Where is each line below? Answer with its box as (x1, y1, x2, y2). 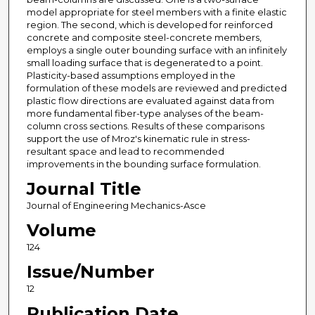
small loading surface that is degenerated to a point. (26, 57, 263, 69)
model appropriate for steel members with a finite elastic (26, 6, 287, 18)
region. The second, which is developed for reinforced (26, 19, 273, 31)
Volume (26, 220, 96, 241)
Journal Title (26, 179, 141, 200)
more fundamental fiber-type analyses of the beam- (26, 108, 264, 120)
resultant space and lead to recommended (26, 146, 224, 157)
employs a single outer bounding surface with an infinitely (26, 44, 287, 56)
